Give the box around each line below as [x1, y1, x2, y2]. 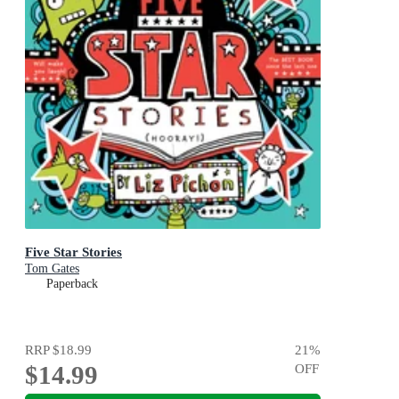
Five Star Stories [25, 244, 122, 260]
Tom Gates [25, 262, 79, 276]
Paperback [46, 277, 98, 291]
